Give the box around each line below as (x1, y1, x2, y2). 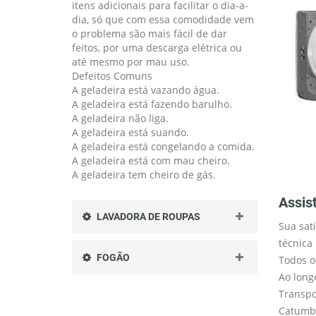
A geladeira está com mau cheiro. (72, 153, 230, 167)
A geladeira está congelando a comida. (72, 139, 255, 153)
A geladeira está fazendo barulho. (72, 97, 232, 111)
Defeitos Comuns (72, 68, 152, 83)
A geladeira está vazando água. (72, 83, 219, 97)
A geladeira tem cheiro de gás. (72, 167, 216, 181)
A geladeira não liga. (72, 111, 169, 125)
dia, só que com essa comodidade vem (72, 12, 254, 26)
